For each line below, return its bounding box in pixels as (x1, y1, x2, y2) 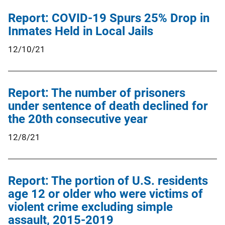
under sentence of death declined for (8, 98, 208, 113)
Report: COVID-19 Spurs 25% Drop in (8, 11, 209, 25)
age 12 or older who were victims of (8, 186, 203, 201)
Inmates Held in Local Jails (8, 24, 153, 38)
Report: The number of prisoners (8, 85, 185, 100)
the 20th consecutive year (8, 111, 148, 126)
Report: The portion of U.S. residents (8, 173, 208, 188)
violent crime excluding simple (8, 199, 173, 214)
